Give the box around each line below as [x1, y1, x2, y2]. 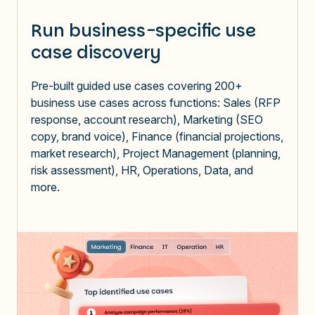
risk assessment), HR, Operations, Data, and [31, 162, 253, 177]
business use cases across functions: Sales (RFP [31, 95, 281, 110]
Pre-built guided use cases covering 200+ [31, 78, 243, 93]
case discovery [31, 40, 160, 64]
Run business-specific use [31, 18, 256, 42]
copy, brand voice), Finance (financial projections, [31, 129, 283, 143]
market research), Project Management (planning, [31, 146, 281, 160]
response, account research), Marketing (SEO [31, 112, 263, 127]
